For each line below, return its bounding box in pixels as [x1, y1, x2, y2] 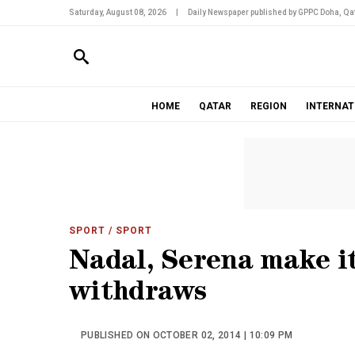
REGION [250, 101, 287, 112]
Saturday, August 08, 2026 [69, 8, 166, 17]
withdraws [69, 281, 207, 308]
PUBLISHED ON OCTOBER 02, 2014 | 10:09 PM [81, 330, 293, 341]
